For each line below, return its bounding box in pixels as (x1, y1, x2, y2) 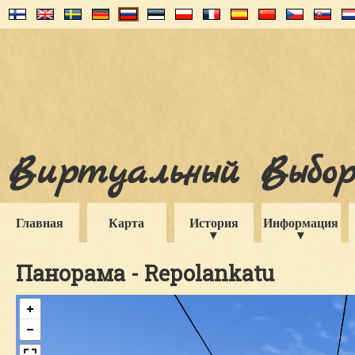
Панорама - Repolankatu (16, 258, 274, 287)
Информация (263, 215, 339, 230)
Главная (16, 215, 63, 230)
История (189, 215, 239, 230)
